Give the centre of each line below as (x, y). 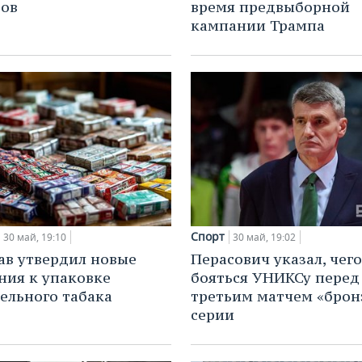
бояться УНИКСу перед (275, 278)
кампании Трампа (258, 25)
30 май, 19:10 (35, 238)
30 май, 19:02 (264, 238)
